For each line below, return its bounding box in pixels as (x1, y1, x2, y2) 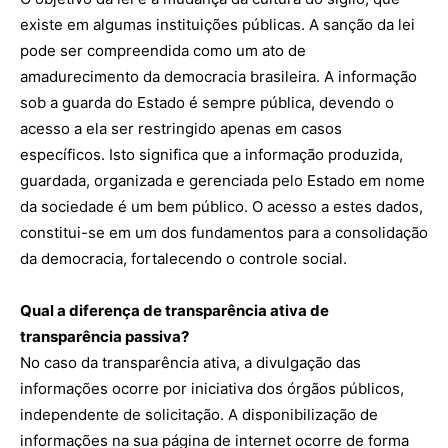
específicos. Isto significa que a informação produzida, (20, 145, 403, 164)
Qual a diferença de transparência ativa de (20, 301, 329, 320)
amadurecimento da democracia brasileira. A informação (20, 67, 417, 86)
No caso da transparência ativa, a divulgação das (20, 353, 361, 372)
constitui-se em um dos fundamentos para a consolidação (20, 223, 428, 242)
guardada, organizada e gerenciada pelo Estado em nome (20, 171, 425, 190)
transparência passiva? (20, 327, 189, 346)
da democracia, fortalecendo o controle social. (20, 249, 347, 268)
